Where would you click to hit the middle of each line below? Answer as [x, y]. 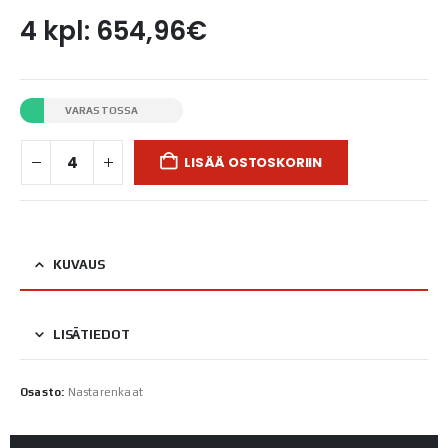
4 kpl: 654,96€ [113, 30]
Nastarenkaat [105, 392]
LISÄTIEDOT [91, 334]
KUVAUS [79, 264]
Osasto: [44, 392]
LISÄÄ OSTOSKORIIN [253, 162]
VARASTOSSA [101, 110]
